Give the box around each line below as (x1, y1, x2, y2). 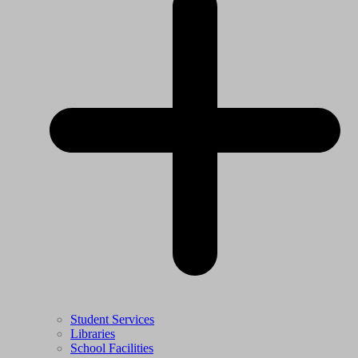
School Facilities (70, 341, 153, 355)
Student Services (70, 312, 154, 326)
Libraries (70, 327, 115, 340)
